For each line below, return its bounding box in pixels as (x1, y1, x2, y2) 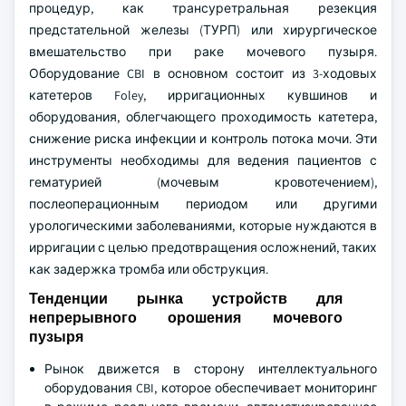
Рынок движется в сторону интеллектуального (44, 361, 377, 377)
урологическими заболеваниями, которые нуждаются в (29, 217, 377, 234)
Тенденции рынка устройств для (29, 289, 343, 308)
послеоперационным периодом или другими (29, 196, 377, 212)
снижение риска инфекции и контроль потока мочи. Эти (29, 130, 377, 147)
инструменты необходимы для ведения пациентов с (29, 152, 377, 169)
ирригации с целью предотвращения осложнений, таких (29, 239, 377, 256)
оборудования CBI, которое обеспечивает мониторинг (44, 380, 377, 396)
